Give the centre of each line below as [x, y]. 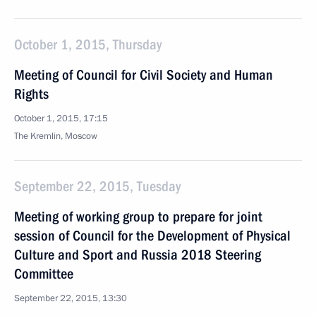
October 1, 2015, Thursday [88, 44]
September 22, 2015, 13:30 [71, 298]
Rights [31, 94]
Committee [44, 274]
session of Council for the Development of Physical [152, 236]
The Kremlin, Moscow [56, 136]
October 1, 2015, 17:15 [61, 119]
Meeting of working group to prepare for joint [138, 217]
